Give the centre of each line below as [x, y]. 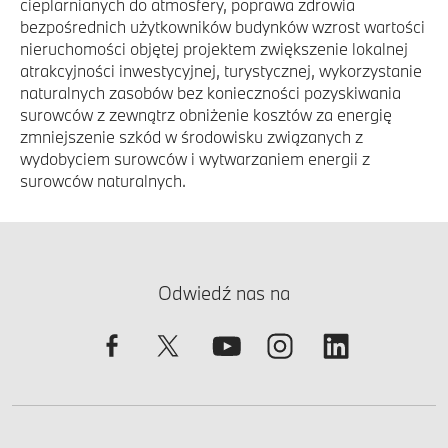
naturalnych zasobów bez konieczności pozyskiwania [210, 93]
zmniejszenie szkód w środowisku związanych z [191, 137]
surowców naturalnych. [103, 181]
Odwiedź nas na [224, 293]
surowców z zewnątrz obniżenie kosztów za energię [206, 115]
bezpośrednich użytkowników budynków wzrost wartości [222, 27]
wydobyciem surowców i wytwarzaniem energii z [195, 159]
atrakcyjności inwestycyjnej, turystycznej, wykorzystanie [221, 71]
